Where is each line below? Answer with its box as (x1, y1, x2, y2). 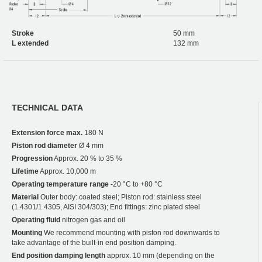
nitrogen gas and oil (60, 216, 125, 225)
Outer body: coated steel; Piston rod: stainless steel (39, 193, 202, 202)
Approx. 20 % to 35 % (53, 154, 122, 163)
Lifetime (12, 167, 39, 176)
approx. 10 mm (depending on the (105, 251, 215, 260)
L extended (12, 39, 49, 48)
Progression (12, 154, 53, 163)
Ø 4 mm (77, 142, 104, 150)
